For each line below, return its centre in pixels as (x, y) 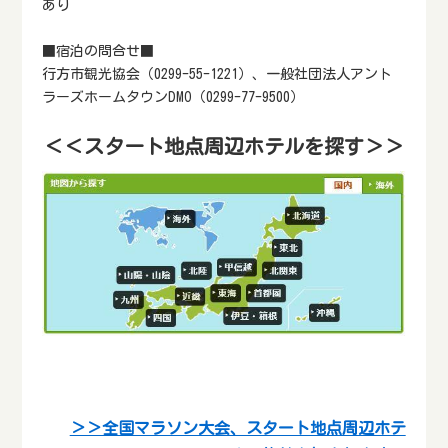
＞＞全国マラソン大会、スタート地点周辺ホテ (237, 427)
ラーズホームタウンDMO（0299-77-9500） (173, 97)
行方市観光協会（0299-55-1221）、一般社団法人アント (217, 74)
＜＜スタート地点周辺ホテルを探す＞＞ (224, 146)
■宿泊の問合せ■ (98, 51)
